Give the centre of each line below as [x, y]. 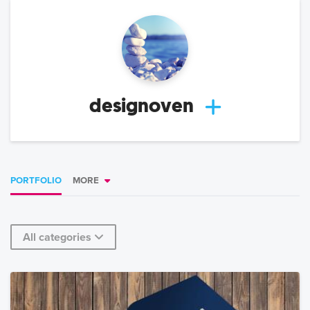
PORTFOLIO [36, 181]
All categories [57, 238]
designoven [141, 106]
